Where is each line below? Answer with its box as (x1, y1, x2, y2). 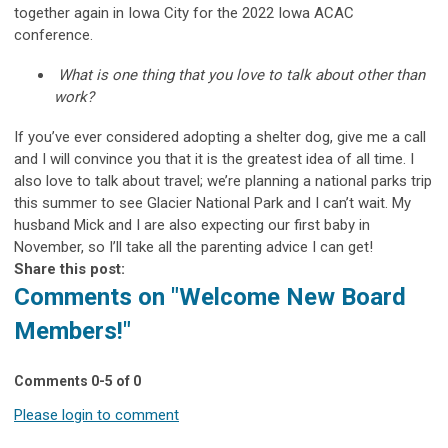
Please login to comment (14, 405, 179, 424)
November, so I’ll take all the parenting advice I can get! (14, 237, 373, 256)
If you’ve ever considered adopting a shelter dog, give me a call (14, 127, 426, 146)
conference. (14, 25, 97, 44)
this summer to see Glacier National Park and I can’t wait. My (14, 193, 411, 212)
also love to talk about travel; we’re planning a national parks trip (14, 171, 432, 190)
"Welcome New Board (171, 282, 406, 311)
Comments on (14, 282, 171, 311)
